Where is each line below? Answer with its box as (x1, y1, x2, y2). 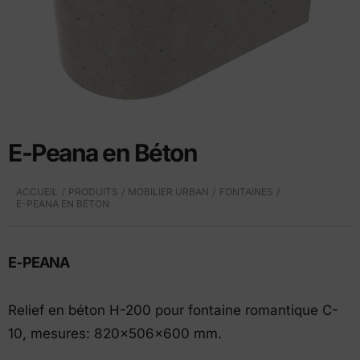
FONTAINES (219, 186, 273, 198)
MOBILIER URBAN (128, 186, 210, 198)
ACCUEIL (16, 186, 59, 198)
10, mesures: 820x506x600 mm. (8, 325, 223, 342)
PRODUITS (67, 186, 118, 198)
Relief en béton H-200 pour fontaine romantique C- (8, 302, 339, 319)
